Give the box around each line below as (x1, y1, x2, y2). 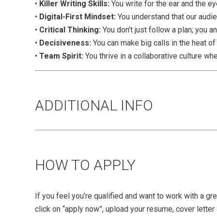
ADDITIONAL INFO (35, 97, 153, 114)
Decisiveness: (39, 38, 91, 48)
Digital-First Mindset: (39, 12, 116, 22)
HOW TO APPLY (35, 156, 136, 174)
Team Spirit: (37, 51, 83, 61)
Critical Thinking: (39, 25, 101, 35)
